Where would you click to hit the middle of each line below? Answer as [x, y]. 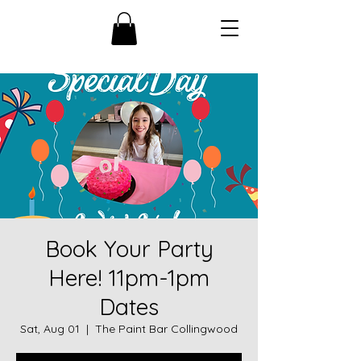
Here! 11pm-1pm [129, 277]
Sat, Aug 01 [50, 328]
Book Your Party [129, 248]
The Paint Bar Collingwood [166, 328]
